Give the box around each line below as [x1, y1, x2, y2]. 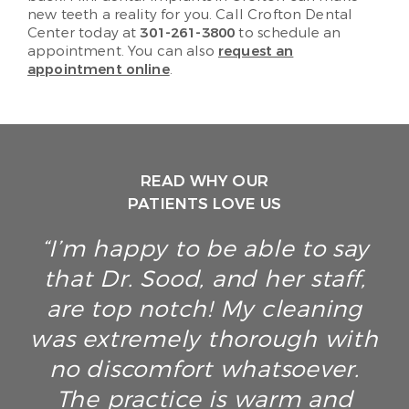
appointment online [27, 60, 170, 79]
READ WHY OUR [140, 171, 269, 192]
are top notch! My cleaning [47, 294, 362, 324]
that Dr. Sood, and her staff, [43, 264, 366, 294]
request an [217, 42, 294, 60]
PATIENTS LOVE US [128, 194, 281, 215]
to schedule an [235, 24, 341, 42]
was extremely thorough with [30, 324, 379, 354]
